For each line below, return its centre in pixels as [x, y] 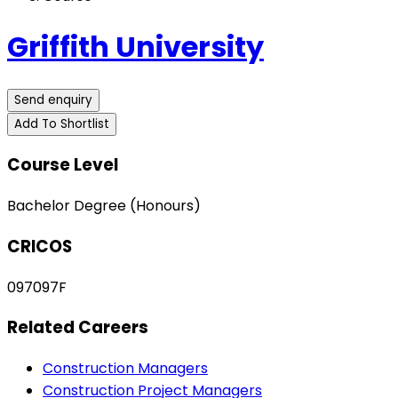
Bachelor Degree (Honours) [104, 206]
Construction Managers [125, 368]
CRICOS [40, 246]
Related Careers [78, 328]
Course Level [63, 165]
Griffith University [135, 47]
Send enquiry [53, 99]
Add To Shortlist [62, 123]
